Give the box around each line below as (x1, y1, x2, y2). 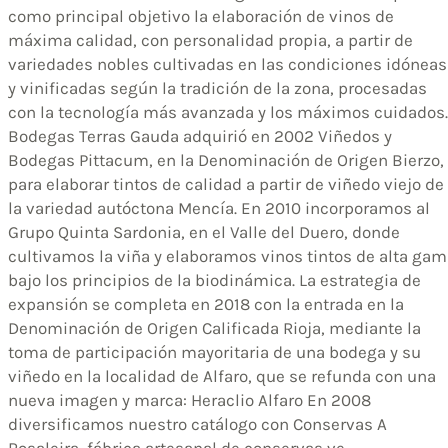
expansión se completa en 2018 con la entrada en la (8, 293, 404, 314)
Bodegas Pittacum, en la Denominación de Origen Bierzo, (8, 149, 444, 170)
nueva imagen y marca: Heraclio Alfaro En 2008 (8, 389, 371, 410)
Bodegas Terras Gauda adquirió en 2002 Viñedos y (8, 125, 392, 146)
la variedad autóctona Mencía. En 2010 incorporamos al (8, 197, 430, 218)
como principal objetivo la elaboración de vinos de (8, 5, 394, 26)
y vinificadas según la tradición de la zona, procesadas (8, 77, 427, 98)
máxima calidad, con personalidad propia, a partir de (8, 29, 413, 50)
